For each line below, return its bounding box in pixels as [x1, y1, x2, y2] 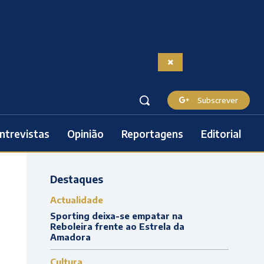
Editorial [201, 127, 241, 140]
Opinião [67, 127, 104, 140]
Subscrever [197, 95, 238, 105]
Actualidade [49, 194, 103, 205]
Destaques [49, 173, 103, 186]
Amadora [49, 232, 91, 242]
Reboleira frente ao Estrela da [49, 221, 184, 232]
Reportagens [121, 127, 183, 140]
